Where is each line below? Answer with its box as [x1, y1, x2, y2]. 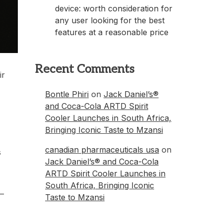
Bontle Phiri [45, 89, 89, 99]
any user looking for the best [55, 15, 165, 25]
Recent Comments [35, 61, 134, 76]
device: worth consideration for [55, 3, 172, 13]
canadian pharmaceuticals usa [45, 144, 159, 155]
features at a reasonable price [55, 27, 168, 37]
